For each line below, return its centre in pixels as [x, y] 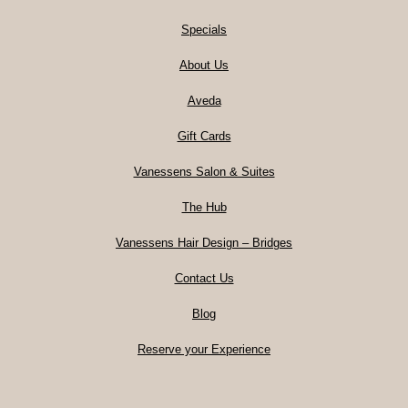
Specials [204, 30]
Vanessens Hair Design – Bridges [204, 243]
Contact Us [204, 279]
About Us [204, 66]
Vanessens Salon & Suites [204, 172]
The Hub [204, 208]
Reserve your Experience [204, 350]
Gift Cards [204, 137]
